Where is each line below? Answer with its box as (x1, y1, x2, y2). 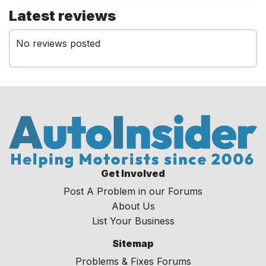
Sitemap (112, 237, 154, 249)
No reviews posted (16, 37, 100, 49)
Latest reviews (9, 7, 116, 24)
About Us (111, 199, 155, 212)
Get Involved (101, 167, 165, 179)
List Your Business (91, 214, 175, 227)
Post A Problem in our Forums (64, 185, 202, 197)
